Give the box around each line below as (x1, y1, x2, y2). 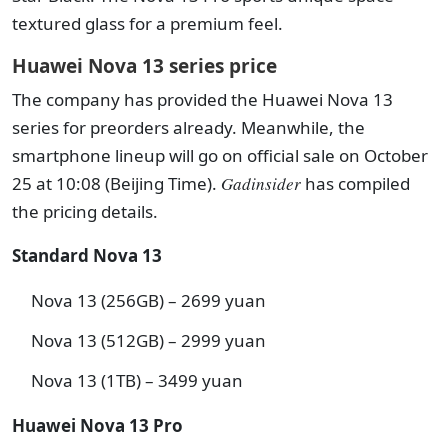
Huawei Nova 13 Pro (12, 414, 183, 438)
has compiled (305, 172, 410, 196)
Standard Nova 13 (12, 244, 162, 268)
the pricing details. (12, 200, 158, 224)
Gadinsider (221, 172, 305, 196)
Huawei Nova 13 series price (12, 53, 277, 80)
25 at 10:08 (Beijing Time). (12, 172, 221, 196)
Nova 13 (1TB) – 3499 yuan (31, 369, 243, 393)
